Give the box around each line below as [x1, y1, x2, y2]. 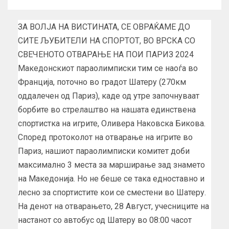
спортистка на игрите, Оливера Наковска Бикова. [18, 118, 205, 128]
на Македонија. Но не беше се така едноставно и [18, 173, 204, 184]
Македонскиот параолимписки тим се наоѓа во [18, 63, 198, 73]
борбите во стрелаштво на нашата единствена [18, 104, 196, 114]
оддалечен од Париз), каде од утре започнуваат [18, 90, 199, 101]
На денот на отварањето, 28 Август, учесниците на [18, 201, 209, 211]
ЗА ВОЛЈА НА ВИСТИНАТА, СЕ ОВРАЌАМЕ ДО [18, 21, 190, 32]
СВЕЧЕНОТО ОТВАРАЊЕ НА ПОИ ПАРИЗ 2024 [18, 49, 194, 59]
